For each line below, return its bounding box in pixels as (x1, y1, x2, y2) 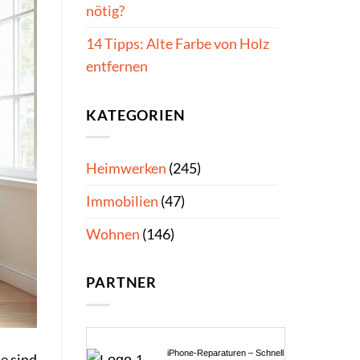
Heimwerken (86, 159, 166, 177)
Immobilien (86, 192, 158, 210)
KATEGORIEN (86, 106, 186, 124)
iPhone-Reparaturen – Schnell (166, 347, 284, 358)
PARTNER (86, 274, 157, 292)
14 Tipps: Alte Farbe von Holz (86, 35, 269, 53)
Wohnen (86, 225, 140, 243)
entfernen (86, 58, 148, 76)
